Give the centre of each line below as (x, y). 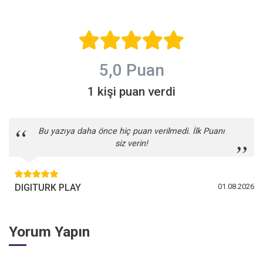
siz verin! (131, 144)
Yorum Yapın (49, 232)
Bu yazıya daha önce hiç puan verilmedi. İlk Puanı (131, 131)
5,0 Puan (131, 70)
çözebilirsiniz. (175, 8)
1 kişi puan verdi (131, 92)
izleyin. (31, 8)
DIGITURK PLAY (48, 188)
